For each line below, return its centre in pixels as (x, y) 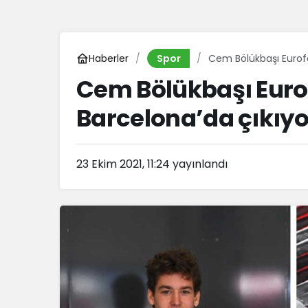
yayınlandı (199, 164)
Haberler (109, 58)
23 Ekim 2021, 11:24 (123, 164)
